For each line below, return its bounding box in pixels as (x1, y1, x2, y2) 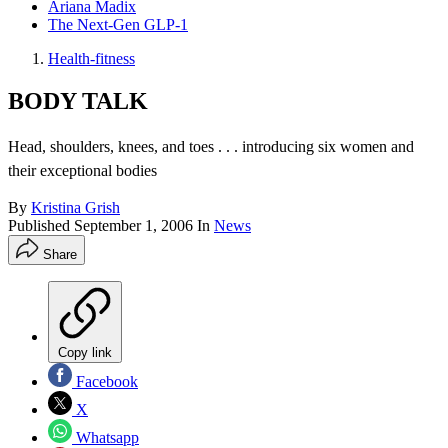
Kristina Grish (31, 199, 120, 217)
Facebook (72, 373, 138, 391)
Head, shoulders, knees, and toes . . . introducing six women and (8, 138, 414, 156)
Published (8, 217, 74, 235)
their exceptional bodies (8, 162, 157, 180)
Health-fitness (48, 50, 135, 68)
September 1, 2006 (74, 217, 193, 235)
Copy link (58, 345, 112, 361)
